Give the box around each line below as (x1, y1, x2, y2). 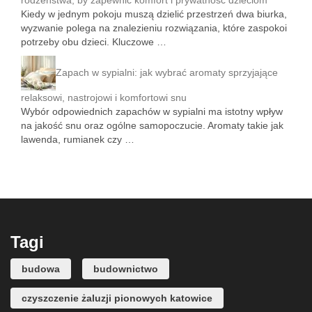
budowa (22, 263, 60, 275)
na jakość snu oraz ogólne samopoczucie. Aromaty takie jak (21, 120, 283, 132)
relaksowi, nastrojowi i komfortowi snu (21, 92, 187, 104)
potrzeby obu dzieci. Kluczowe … (21, 36, 166, 48)
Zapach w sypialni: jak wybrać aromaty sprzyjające (56, 66, 278, 78)
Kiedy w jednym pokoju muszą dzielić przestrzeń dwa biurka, (21, 8, 287, 20)
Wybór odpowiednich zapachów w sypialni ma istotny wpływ (21, 106, 283, 118)
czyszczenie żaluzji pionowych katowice (22, 292, 212, 304)
